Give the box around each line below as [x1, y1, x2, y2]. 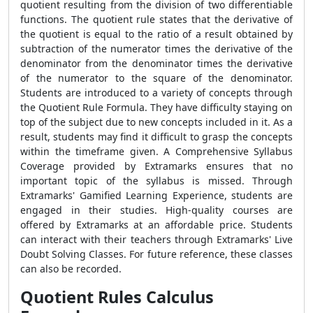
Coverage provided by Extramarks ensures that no [20, 159, 293, 173]
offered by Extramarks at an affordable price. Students [20, 218, 293, 231]
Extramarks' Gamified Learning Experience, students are [20, 189, 293, 202]
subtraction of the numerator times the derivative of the [20, 42, 293, 55]
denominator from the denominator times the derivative [20, 57, 293, 70]
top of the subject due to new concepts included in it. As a [20, 115, 293, 129]
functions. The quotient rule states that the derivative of [20, 13, 293, 26]
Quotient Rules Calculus [20, 286, 214, 308]
